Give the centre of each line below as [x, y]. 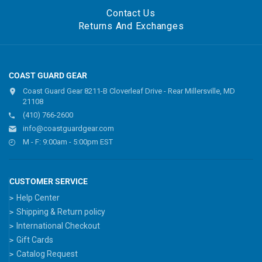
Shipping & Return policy [61, 211]
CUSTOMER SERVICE [49, 181]
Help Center [38, 197]
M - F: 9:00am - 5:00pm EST [68, 142]
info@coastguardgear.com [68, 128]
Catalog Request [47, 254]
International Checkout [58, 225]
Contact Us [131, 13]
